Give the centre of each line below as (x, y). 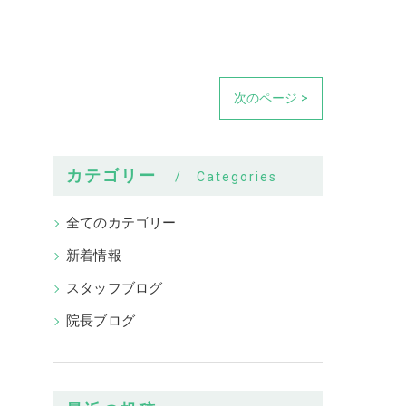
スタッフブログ (115, 289)
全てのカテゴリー (121, 223)
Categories (237, 177)
